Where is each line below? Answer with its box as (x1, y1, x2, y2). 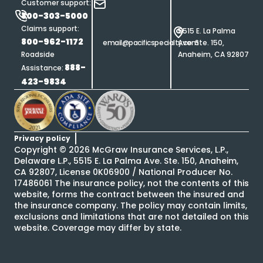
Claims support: (21, 23, 80, 34)
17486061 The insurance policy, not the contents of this (14, 177, 249, 190)
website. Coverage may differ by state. (14, 222, 181, 234)
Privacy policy (14, 133, 70, 144)
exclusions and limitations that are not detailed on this (14, 211, 249, 223)
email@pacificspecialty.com (103, 38, 199, 48)
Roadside (21, 49, 55, 60)
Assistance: (21, 63, 64, 73)
